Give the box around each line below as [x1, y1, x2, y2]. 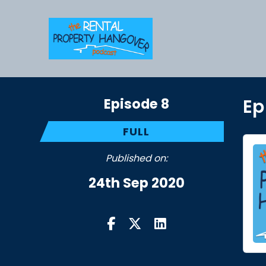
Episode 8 [103, 94, 169, 113]
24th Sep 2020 [88, 173, 185, 192]
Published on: [105, 151, 167, 165]
